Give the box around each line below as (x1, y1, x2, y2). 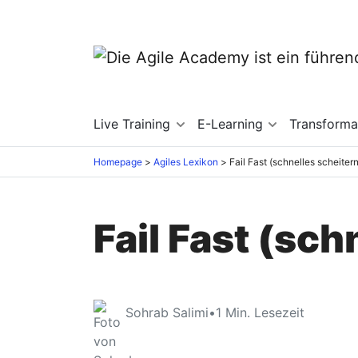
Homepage (93, 155, 142, 168)
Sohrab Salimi (125, 304, 209, 320)
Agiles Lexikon (153, 155, 218, 168)
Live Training (93, 116, 174, 132)
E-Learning (197, 116, 267, 132)
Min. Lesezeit (225, 304, 304, 320)
